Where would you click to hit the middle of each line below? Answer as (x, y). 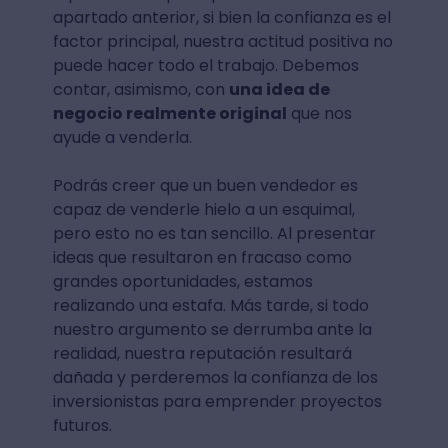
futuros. (82, 425)
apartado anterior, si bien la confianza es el (221, 17)
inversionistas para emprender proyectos (217, 401)
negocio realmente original (169, 113)
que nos (319, 113)
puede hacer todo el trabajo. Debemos (205, 65)
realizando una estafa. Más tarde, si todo (210, 305)
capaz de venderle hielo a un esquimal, (203, 209)
